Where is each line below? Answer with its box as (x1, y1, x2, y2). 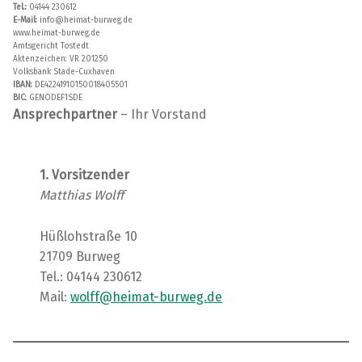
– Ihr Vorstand (117, 106, 207, 122)
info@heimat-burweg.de (37, 15, 133, 25)
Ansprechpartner (13, 106, 117, 122)
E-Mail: (13, 15, 37, 25)
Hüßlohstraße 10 (40, 229, 138, 245)
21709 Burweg (40, 249, 121, 265)
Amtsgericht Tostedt (13, 40, 89, 51)
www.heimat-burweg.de (13, 27, 100, 38)
